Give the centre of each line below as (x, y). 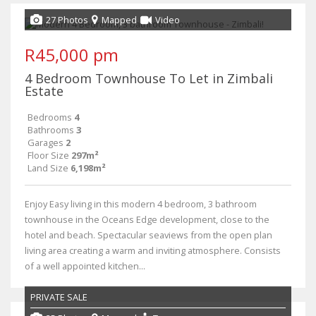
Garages (45, 142)
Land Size (48, 168)
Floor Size (48, 155)
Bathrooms (51, 129)
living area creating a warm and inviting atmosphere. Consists (153, 250)
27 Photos (67, 19)
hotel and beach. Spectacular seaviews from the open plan (148, 235)
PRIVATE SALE (59, 297)
